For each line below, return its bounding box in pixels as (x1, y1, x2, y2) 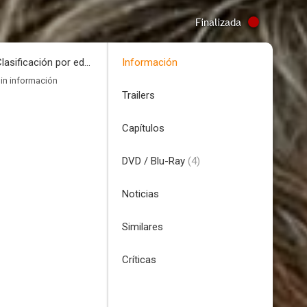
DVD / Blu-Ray (122, 155, 188, 167)
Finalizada (195, 15, 241, 29)
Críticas (122, 254, 156, 266)
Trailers (122, 89, 155, 101)
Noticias (122, 188, 159, 200)
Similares (122, 221, 163, 233)
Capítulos (122, 122, 164, 134)
